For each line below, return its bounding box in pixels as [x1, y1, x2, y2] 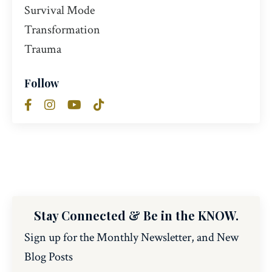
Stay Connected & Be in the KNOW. [33, 206, 239, 223]
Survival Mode [24, 2, 95, 18]
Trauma [24, 41, 61, 57]
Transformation [24, 21, 100, 38]
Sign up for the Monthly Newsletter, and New [24, 229, 239, 245]
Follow [24, 75, 59, 90]
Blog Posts [24, 248, 73, 265]
